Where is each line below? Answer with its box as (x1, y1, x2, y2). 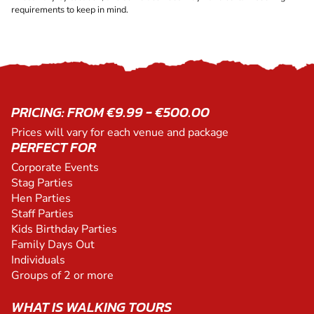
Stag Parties (11, 175, 73, 191)
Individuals (11, 252, 65, 268)
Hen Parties (11, 191, 71, 207)
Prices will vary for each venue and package (11, 125, 228, 141)
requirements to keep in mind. (11, 3, 128, 16)
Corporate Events (11, 160, 99, 176)
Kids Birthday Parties (11, 221, 117, 238)
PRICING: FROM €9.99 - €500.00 (11, 102, 210, 123)
